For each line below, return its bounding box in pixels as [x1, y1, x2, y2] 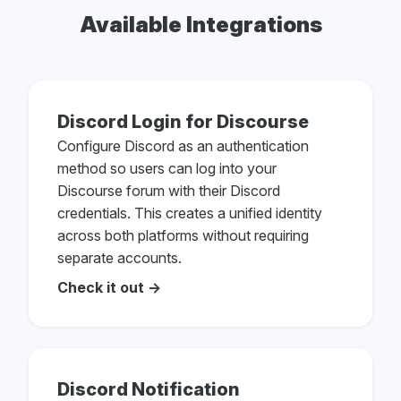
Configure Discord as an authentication [57, 137, 309, 156]
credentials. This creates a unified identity [57, 204, 322, 223]
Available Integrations [79, 12, 322, 38]
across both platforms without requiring [57, 226, 309, 245]
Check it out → [57, 278, 161, 297]
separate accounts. [57, 249, 182, 268]
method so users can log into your [57, 159, 277, 178]
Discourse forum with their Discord [57, 182, 280, 200]
